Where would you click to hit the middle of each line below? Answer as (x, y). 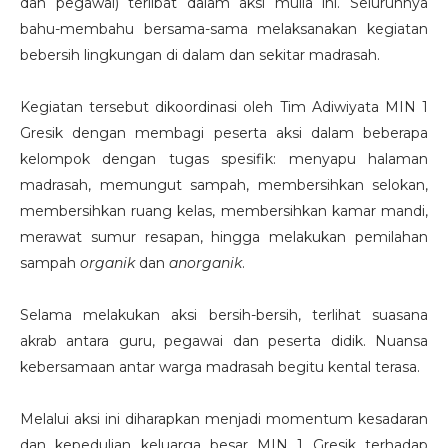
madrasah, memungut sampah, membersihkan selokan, (224, 184)
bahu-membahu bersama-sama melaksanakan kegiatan (224, 28)
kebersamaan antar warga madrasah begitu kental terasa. (222, 366)
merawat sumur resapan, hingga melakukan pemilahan (224, 236)
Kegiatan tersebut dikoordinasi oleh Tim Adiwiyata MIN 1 (224, 106)
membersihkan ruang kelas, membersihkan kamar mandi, (224, 210)
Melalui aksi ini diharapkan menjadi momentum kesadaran (224, 418)
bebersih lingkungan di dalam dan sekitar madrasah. (202, 54)
